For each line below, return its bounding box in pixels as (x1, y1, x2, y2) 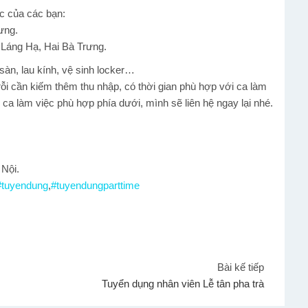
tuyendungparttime (56, 179, 140, 192)
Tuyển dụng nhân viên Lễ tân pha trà (102, 277, 264, 289)
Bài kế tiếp (217, 261, 264, 273)
